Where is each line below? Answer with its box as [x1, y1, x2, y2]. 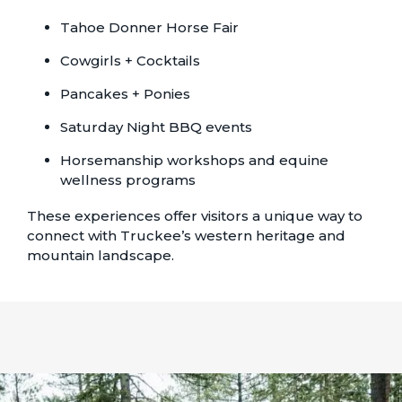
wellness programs [60, 170, 197, 188]
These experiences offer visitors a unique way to [26, 206, 363, 224]
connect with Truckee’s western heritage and [26, 226, 345, 244]
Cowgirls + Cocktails [60, 51, 201, 69]
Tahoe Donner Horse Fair [60, 18, 240, 36]
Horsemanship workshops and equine [60, 151, 329, 169]
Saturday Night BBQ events [60, 118, 253, 135]
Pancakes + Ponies [60, 84, 191, 102]
